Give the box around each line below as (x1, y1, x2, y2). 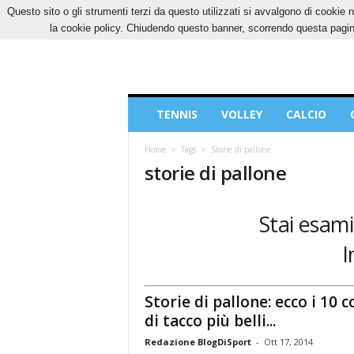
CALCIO (285, 107, 326, 122)
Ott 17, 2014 (263, 335, 313, 348)
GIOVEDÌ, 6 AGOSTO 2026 (127, 6, 238, 17)
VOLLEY (220, 107, 262, 122)
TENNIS (156, 107, 198, 122)
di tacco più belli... (144, 310, 276, 331)
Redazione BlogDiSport (144, 335, 251, 348)
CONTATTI (265, 6, 314, 17)
